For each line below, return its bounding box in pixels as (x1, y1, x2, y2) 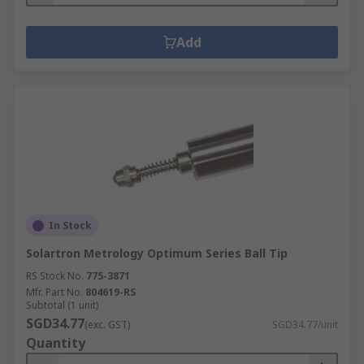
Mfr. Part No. (26, 285, 83, 299)
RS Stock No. (26, 269, 84, 283)
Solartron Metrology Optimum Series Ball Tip (26, 245, 288, 261)
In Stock (49, 219, 92, 232)
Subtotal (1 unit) (26, 298, 98, 312)
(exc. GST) (84, 318, 130, 331)
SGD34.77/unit (272, 318, 338, 331)
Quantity (26, 334, 85, 352)
